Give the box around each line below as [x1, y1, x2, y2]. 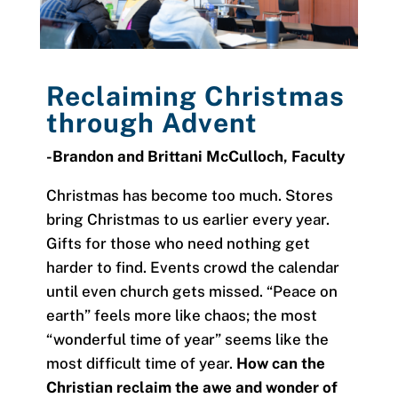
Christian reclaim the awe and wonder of [45, 378, 338, 396]
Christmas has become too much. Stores [45, 186, 333, 204]
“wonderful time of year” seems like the [45, 330, 329, 348]
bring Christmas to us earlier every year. [45, 210, 330, 228]
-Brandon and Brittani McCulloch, [45, 147, 291, 165]
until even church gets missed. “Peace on [45, 282, 338, 300]
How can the [235, 354, 325, 372]
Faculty [291, 147, 346, 165]
